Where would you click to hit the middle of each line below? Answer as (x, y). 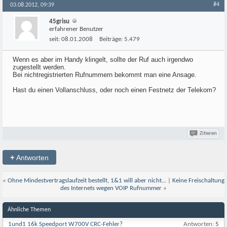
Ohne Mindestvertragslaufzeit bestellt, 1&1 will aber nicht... (87, 181)
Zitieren (208, 134)
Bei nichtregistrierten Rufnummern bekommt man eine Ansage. (105, 75)
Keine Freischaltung (198, 181)
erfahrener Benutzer (76, 29)
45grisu (59, 22)
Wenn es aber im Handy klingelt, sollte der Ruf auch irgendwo (103, 60)
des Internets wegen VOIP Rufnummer (111, 188)
